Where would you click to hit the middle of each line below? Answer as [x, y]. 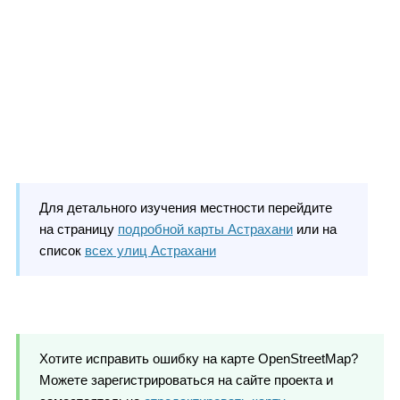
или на [314, 229]
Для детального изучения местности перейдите [185, 207]
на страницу [78, 229]
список [62, 250]
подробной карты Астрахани [205, 229]
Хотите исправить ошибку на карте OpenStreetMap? [198, 358]
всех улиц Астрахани [150, 250]
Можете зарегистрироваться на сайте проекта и [186, 379]
